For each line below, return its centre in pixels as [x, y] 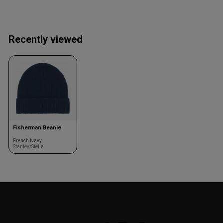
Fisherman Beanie [37, 127]
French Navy [27, 140]
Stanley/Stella [28, 146]
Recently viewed [46, 39]
